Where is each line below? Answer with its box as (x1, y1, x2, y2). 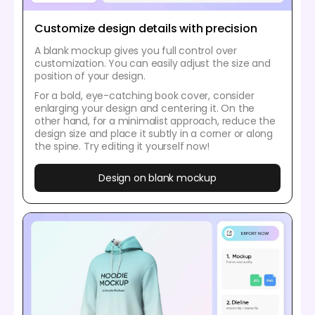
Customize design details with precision (34, 20, 257, 37)
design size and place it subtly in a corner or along (34, 127, 274, 141)
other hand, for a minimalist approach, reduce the (34, 114, 276, 129)
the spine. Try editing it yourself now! (34, 139, 210, 154)
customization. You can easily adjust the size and (34, 56, 271, 71)
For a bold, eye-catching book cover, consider (34, 89, 255, 103)
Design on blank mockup (98, 171, 217, 186)
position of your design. (34, 69, 146, 84)
